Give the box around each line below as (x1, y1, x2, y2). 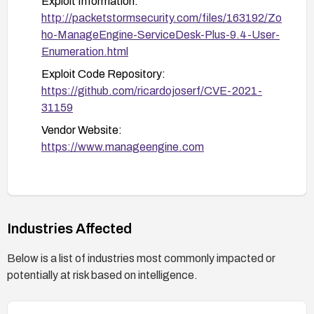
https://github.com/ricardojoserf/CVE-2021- (41, 84, 262, 97)
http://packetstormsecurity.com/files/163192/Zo (41, 11, 282, 24)
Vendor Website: (41, 123, 122, 136)
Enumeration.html (41, 45, 128, 57)
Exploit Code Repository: (41, 67, 165, 80)
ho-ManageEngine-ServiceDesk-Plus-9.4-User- (41, 28, 280, 41)
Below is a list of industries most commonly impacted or (7, 252, 275, 264)
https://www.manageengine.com (41, 140, 204, 153)
